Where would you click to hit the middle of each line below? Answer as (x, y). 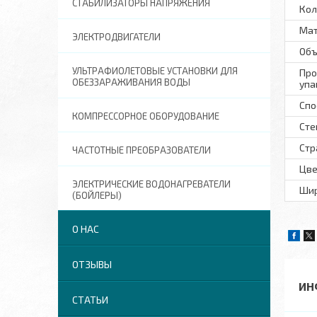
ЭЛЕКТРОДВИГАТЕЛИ (116, 37)
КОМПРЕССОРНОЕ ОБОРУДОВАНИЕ (146, 116)
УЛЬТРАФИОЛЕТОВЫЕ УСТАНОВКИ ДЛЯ (155, 71)
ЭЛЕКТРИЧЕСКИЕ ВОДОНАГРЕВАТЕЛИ (151, 184)
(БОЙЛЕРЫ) (97, 195)
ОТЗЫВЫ (92, 264)
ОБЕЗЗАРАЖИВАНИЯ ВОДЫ (131, 82)
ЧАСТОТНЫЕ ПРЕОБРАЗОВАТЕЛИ (142, 150)
